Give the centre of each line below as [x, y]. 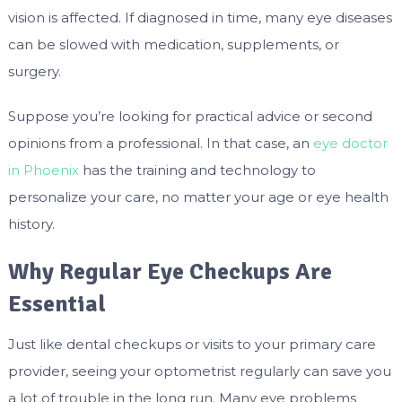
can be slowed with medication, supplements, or [173, 45]
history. [31, 224]
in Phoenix [43, 170]
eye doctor [350, 144]
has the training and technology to [197, 170]
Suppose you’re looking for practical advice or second [190, 117]
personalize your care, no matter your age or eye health [198, 197]
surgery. [34, 72]
